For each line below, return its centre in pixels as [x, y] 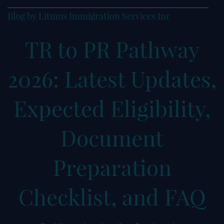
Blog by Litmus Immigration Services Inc [89, 16]
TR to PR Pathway [112, 49]
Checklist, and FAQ [112, 196]
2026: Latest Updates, [112, 78]
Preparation [112, 167]
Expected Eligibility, [112, 108]
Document [112, 137]
